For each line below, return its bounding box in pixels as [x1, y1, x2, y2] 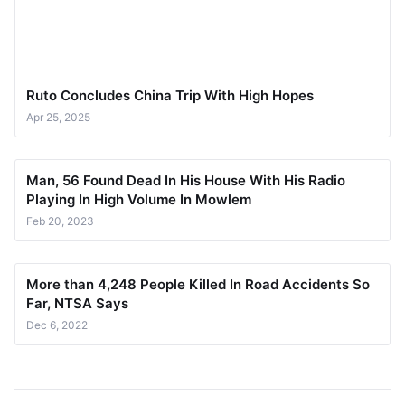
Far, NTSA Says [26, 294, 128, 312]
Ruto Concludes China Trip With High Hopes [26, 86, 314, 104]
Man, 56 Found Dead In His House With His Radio [26, 171, 345, 189]
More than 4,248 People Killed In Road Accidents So [26, 275, 370, 293]
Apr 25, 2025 [26, 109, 90, 124]
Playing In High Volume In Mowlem [26, 190, 251, 208]
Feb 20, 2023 [26, 213, 94, 228]
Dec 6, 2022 [26, 317, 88, 332]
